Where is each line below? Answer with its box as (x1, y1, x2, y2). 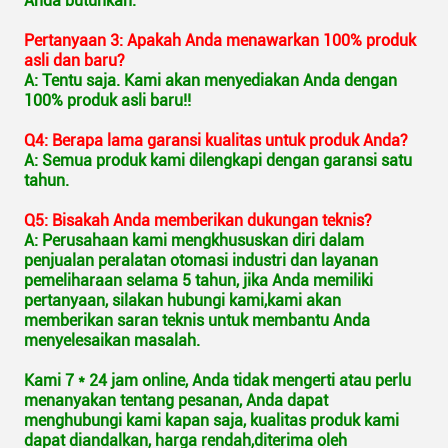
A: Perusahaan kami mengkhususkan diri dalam (24, 230, 364, 250)
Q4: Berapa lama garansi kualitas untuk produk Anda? (24, 130, 408, 150)
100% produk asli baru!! (24, 90, 191, 110)
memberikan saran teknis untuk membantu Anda (24, 310, 370, 330)
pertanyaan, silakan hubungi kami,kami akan (24, 290, 341, 310)
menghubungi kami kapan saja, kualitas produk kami (24, 410, 399, 430)
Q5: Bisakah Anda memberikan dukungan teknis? (24, 210, 372, 230)
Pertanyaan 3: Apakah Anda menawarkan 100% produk (24, 30, 416, 50)
